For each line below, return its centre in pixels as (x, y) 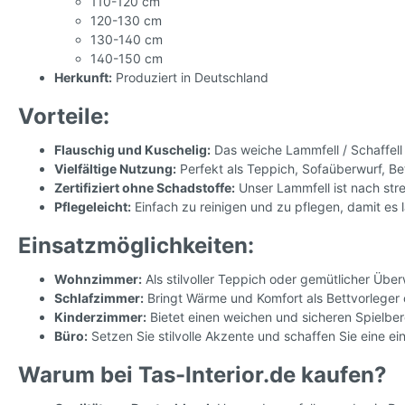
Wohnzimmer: (98, 279)
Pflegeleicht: (93, 207)
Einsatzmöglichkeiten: (136, 246)
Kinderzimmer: (100, 317)
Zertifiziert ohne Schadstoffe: (145, 188)
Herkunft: (83, 78)
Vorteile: (64, 117)
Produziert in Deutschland (190, 78)
